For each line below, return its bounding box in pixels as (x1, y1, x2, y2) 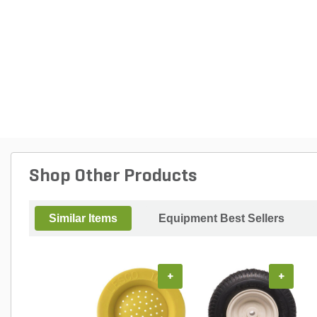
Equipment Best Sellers (158, 212, 284, 224)
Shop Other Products (29, 167, 197, 186)
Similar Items (49, 212, 117, 224)
